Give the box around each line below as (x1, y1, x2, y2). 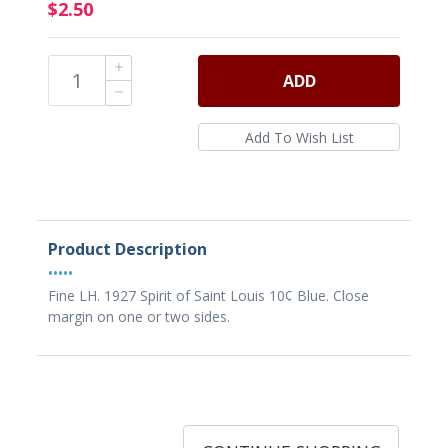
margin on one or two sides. (48, 307, 230, 326)
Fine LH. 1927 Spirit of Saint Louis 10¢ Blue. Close (48, 286, 369, 305)
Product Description (48, 238, 207, 260)
